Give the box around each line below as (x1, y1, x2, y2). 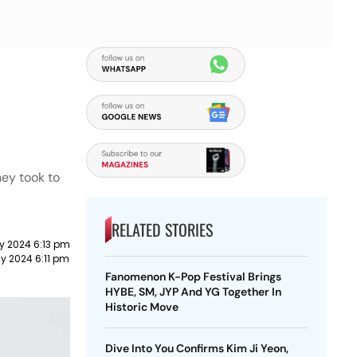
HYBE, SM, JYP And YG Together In (104, 284, 281, 299)
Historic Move (104, 300, 178, 314)
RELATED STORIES (111, 218, 213, 241)
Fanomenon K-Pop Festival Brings (104, 269, 281, 284)
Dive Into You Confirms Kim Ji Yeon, (104, 341, 288, 355)
